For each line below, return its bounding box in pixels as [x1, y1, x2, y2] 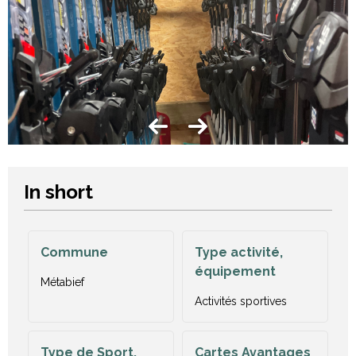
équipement [195, 264, 276, 279]
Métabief [41, 276, 84, 288]
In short [24, 180, 93, 203]
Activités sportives [195, 295, 287, 308]
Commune [41, 245, 108, 260]
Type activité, [195, 245, 283, 260]
